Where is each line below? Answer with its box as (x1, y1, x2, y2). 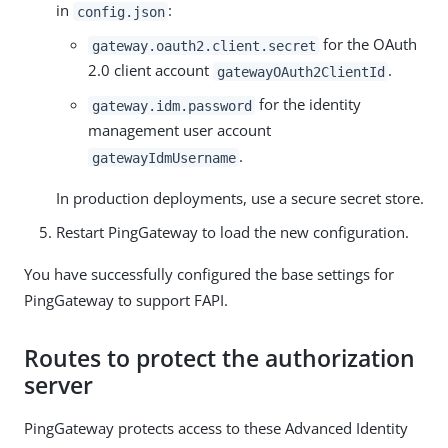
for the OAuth (319, 34, 418, 55)
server (24, 370, 93, 402)
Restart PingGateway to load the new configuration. (56, 222, 409, 243)
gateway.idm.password (91, 97, 252, 114)
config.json (76, 3, 165, 20)
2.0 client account (88, 60, 213, 81)
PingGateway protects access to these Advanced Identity (24, 418, 408, 439)
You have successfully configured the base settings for (24, 264, 394, 285)
